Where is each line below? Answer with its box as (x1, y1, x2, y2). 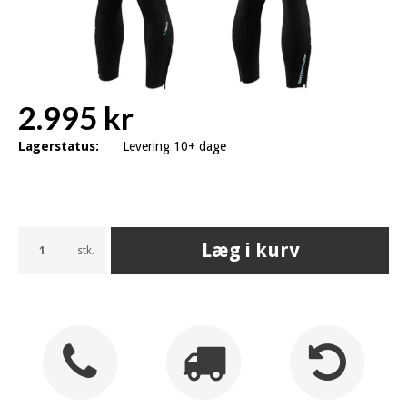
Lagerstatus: (18, 138, 99, 154)
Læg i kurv (201, 239, 299, 263)
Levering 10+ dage (123, 138, 226, 154)
